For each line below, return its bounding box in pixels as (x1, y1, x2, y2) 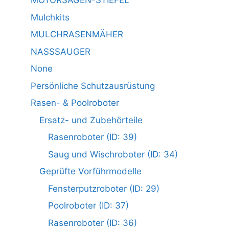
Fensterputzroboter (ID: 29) (48, 183, 159, 194)
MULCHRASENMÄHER (31, 29, 123, 40)
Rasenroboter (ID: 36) (48, 217, 137, 228)
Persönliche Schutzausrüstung (31, 80, 155, 91)
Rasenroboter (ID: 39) (48, 132, 137, 143)
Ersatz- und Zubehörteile (39, 114, 143, 125)
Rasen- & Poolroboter (31, 98, 119, 108)
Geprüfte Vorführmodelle (39, 166, 142, 177)
